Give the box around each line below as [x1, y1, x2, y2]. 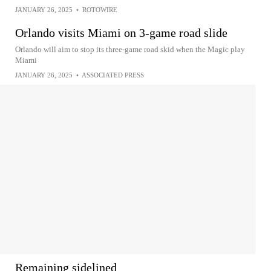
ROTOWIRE [82, 6, 117, 13]
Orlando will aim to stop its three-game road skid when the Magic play [15, 45, 245, 54]
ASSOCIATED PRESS [82, 71, 144, 79]
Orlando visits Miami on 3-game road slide [15, 26, 227, 39]
